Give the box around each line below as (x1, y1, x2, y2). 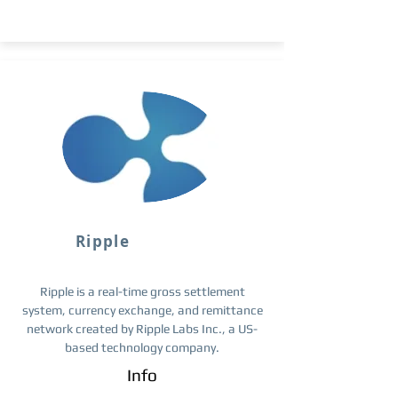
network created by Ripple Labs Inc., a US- (27, 322, 258, 336)
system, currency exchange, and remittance (21, 303, 263, 317)
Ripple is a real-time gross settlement (39, 284, 245, 298)
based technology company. (65, 340, 219, 354)
